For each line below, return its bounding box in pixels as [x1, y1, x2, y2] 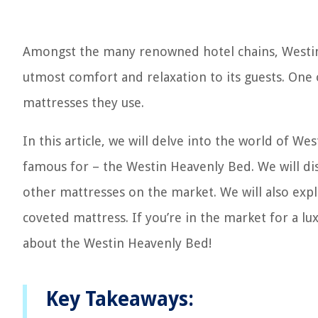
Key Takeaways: [45, 287, 194, 311]
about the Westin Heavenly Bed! [23, 236, 212, 251]
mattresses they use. [23, 95, 144, 110]
